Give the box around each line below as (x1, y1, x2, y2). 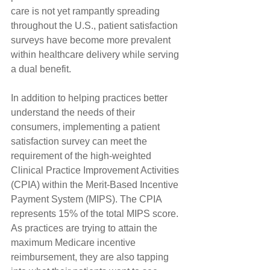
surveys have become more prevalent (11, 34, 173, 45)
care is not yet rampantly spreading (11, 5, 162, 16)
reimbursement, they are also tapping (11, 251, 171, 262)
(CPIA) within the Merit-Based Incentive (11, 179, 181, 190)
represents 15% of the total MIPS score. (11, 208, 181, 219)
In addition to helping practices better (11, 92, 170, 103)
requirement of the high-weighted (11, 150, 154, 161)
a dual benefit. (11, 63, 71, 74)
